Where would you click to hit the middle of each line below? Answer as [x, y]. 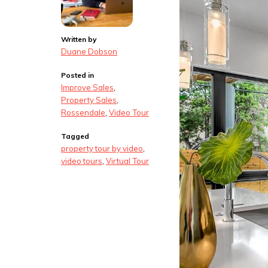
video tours [82, 161]
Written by [79, 39]
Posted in [77, 75]
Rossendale [83, 112]
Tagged [75, 136]
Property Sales [89, 100]
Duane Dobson [89, 51]
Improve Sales [87, 87]
